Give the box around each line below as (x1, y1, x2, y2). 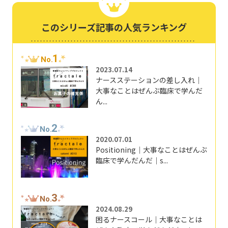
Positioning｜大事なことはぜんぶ (95, 144, 207, 155)
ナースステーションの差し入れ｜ (95, 75, 202, 85)
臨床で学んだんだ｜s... (95, 155, 168, 165)
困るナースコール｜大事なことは (95, 214, 202, 224)
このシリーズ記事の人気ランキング (41, 20, 187, 34)
